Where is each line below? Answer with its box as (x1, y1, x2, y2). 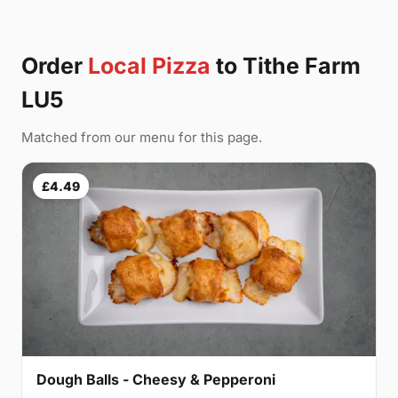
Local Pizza (88, 52, 211, 79)
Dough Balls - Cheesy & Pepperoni (36, 370, 275, 389)
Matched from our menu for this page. (21, 128, 262, 146)
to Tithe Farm (211, 52, 361, 79)
